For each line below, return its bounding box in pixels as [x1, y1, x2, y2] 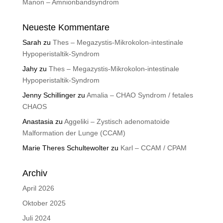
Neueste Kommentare [22, 22, 110, 33]
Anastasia [22, 117, 53, 126]
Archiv [22, 168, 47, 179]
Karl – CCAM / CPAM [120, 144, 187, 152]
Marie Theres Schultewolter [22, 144, 109, 152]
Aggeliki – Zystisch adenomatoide [64, 117, 170, 126]
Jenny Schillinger [22, 91, 76, 100]
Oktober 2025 [22, 199, 66, 208]
